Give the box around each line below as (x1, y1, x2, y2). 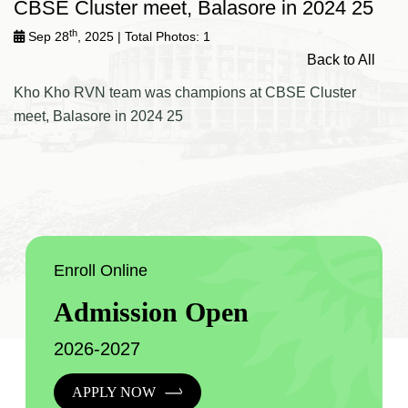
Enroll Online (53, 260, 148, 280)
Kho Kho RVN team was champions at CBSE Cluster (14, 84, 356, 100)
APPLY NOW (71, 383, 159, 400)
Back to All (307, 52, 380, 67)
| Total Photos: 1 (117, 29, 210, 44)
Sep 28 (25, 29, 69, 44)
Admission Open (53, 296, 249, 327)
